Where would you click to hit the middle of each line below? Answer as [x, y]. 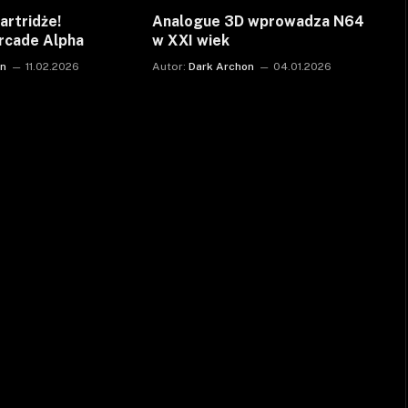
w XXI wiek [190, 40]
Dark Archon [221, 66]
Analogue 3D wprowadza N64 [258, 21]
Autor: [168, 66]
